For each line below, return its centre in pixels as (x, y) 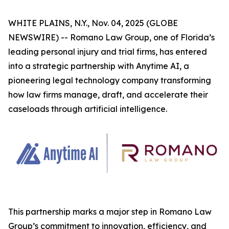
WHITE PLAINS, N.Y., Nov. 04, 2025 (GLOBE (93, 23)
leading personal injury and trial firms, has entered (108, 52)
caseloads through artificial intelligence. (88, 109)
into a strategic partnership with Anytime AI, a (99, 66)
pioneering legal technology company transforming (110, 80)
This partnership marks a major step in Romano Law (110, 212)
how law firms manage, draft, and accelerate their (108, 95)
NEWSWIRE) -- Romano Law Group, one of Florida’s (111, 37)
